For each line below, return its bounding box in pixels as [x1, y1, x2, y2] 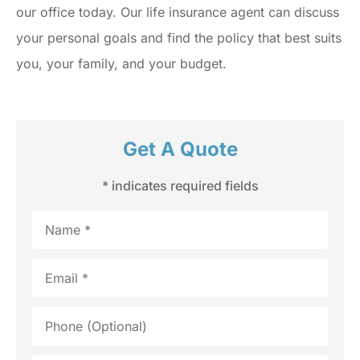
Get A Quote [122, 137, 238, 161]
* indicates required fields [101, 178, 259, 194]
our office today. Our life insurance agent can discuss [16, 4, 339, 21]
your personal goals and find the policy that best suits [16, 30, 342, 47]
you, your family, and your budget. [16, 55, 227, 72]
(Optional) [31, 317, 92, 333]
